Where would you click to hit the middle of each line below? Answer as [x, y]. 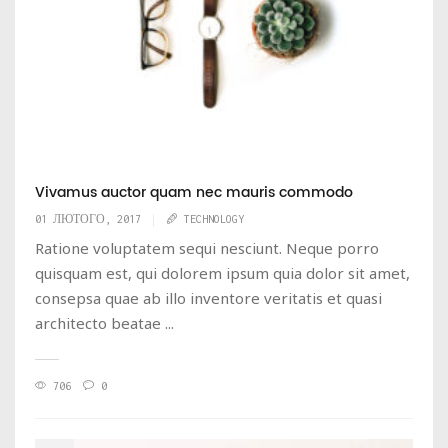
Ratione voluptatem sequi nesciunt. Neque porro [207, 247]
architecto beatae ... [104, 322]
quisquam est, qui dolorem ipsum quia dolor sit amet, [222, 272]
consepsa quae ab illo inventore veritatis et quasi [208, 297]
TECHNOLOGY [214, 218]
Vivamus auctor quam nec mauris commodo [194, 192]
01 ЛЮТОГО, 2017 [88, 218]
